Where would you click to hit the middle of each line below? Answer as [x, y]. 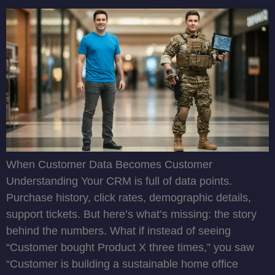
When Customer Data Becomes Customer [109, 165]
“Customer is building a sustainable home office [122, 264]
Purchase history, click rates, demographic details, [129, 198]
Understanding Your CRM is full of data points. [119, 181]
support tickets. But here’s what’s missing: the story [131, 215]
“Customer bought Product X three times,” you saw [130, 248]
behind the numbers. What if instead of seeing [118, 231]
